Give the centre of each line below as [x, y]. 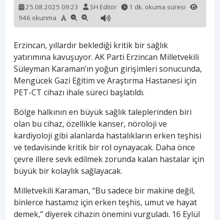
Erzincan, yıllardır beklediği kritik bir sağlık [91, 45]
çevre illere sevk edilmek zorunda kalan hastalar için [109, 159]
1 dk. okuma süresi [159, 7]
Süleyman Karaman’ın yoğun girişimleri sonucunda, [108, 69]
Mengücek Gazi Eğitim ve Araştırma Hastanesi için [105, 81]
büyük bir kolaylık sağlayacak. [68, 171]
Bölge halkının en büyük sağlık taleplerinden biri [103, 112]
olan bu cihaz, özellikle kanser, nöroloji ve [90, 124]
